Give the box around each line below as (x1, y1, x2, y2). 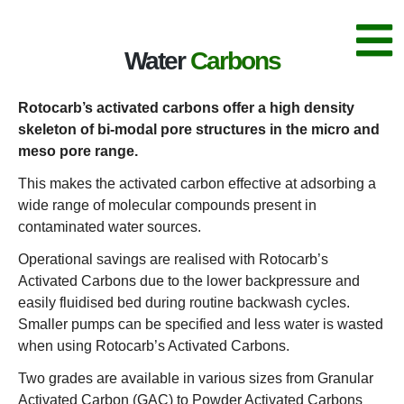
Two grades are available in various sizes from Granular (18, 370, 373, 386)
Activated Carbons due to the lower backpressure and (18, 272, 360, 289)
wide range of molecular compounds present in (18, 197, 317, 213)
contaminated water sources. (18, 218, 201, 234)
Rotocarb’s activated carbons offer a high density (18, 99, 354, 115)
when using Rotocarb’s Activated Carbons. (18, 337, 289, 353)
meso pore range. (18, 142, 138, 159)
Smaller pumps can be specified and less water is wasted (18, 316, 383, 332)
